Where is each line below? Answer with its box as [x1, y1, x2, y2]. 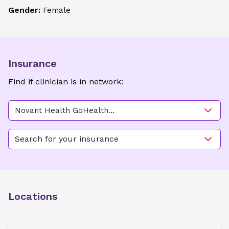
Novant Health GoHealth [15, 106, 108, 115]
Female [43, 6, 71, 15]
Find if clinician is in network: [8, 77, 123, 86]
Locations [8, 190, 57, 202]
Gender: [8, 5, 43, 15]
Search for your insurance [15, 134, 119, 144]
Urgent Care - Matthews [15, 117, 107, 126]
